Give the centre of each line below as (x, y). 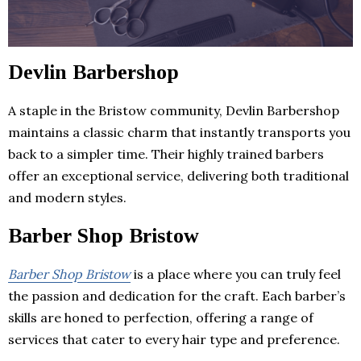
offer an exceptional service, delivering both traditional (178, 175)
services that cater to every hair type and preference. (174, 339)
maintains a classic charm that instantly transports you (179, 132)
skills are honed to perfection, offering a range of (161, 317)
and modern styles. (67, 197)
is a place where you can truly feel (236, 274)
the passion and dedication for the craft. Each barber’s (177, 295)
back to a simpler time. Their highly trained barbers (166, 154)
